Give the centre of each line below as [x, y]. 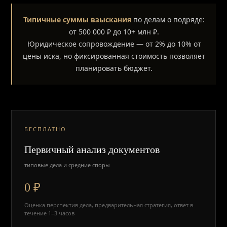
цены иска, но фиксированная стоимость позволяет [114, 56]
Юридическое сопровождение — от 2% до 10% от [114, 44]
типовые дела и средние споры [67, 165]
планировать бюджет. [114, 68]
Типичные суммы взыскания [77, 20]
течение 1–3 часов [50, 213]
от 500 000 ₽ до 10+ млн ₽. [114, 32]
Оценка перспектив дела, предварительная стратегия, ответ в [109, 205]
